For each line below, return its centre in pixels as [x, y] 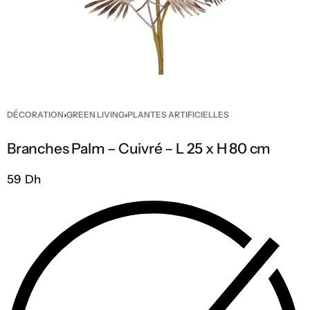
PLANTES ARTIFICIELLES [178, 115]
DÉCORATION [35, 115]
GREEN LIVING [95, 115]
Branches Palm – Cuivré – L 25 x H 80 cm [139, 148]
